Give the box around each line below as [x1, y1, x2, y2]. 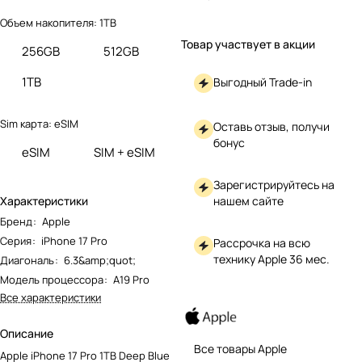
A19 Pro [113, 272, 149, 287]
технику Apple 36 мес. [213, 250, 330, 267]
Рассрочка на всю [213, 234, 310, 250]
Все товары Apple [194, 340, 287, 356]
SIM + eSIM [94, 143, 155, 161]
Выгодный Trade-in [213, 74, 312, 90]
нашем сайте [213, 192, 284, 208]
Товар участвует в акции [181, 36, 315, 52]
